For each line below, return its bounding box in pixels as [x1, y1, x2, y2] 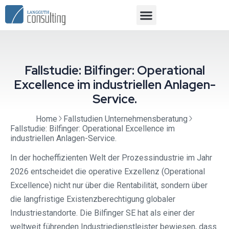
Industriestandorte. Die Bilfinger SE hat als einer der [10, 208, 195, 218]
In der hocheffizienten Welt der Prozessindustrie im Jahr [10, 153, 212, 163]
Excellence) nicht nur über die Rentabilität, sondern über [10, 180, 208, 191]
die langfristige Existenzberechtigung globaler [10, 194, 175, 204]
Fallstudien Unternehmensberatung [63, 114, 188, 124]
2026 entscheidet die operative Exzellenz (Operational [10, 167, 205, 177]
